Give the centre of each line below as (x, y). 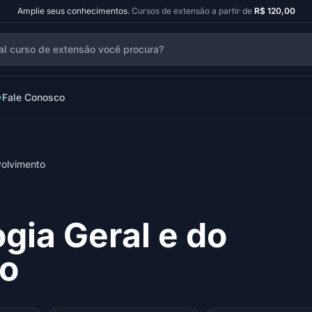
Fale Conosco (33, 97)
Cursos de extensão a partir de (193, 11)
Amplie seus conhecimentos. (73, 11)
